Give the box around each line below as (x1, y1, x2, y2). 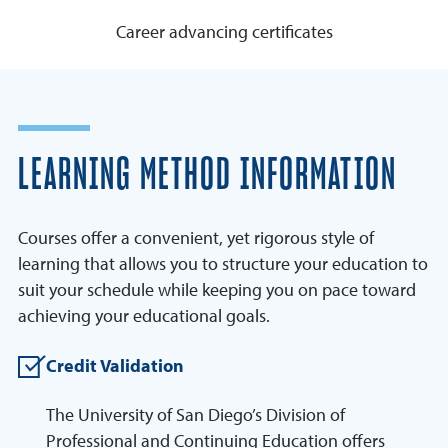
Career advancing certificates (115, 20, 333, 44)
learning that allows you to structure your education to (18, 252, 428, 276)
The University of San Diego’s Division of (46, 403, 345, 427)
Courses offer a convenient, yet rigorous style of (18, 226, 374, 250)
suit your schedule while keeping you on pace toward (18, 278, 416, 302)
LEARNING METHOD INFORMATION (18, 153, 397, 199)
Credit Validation (46, 354, 184, 378)
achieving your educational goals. (18, 304, 270, 328)
